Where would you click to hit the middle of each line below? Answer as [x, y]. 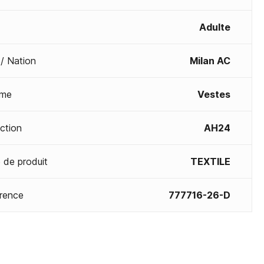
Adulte [215, 27]
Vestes [214, 94]
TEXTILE [210, 161]
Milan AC [210, 61]
